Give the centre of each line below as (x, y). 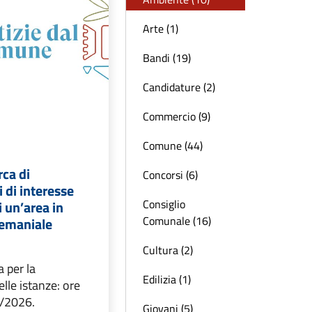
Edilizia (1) (167, 279)
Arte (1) (161, 29)
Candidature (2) (179, 87)
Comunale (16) (177, 221)
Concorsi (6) (170, 175)
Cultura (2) (168, 250)
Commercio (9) (177, 116)
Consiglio (164, 204)
